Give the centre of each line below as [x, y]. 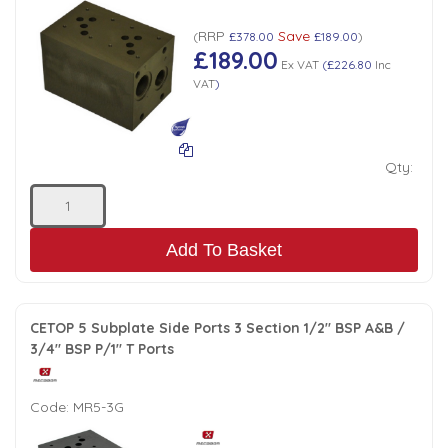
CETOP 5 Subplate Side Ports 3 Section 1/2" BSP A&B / [217, 327]
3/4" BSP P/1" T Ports [102, 348]
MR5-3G [98, 406]
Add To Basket [224, 249]
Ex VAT [298, 65]
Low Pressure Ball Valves [101, 27]
